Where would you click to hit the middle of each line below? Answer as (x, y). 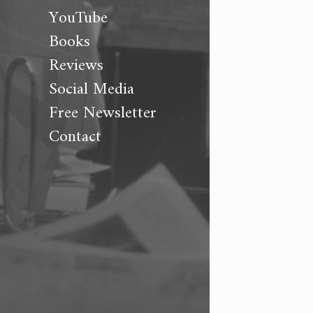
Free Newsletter (103, 113)
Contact (75, 137)
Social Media (92, 89)
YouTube (78, 18)
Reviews (76, 66)
